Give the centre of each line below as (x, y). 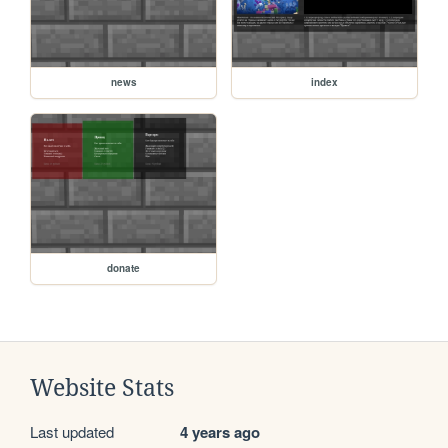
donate (124, 268)
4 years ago (220, 432)
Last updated (72, 432)
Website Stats (102, 388)
